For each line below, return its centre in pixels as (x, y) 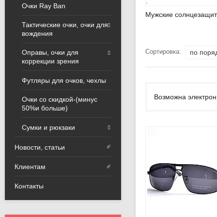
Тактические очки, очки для (65, 24)
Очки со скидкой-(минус (60, 100)
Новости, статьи (40, 147)
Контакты (29, 186)
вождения (37, 33)
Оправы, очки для (50, 52)
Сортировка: (164, 52)
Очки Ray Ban (44, 6)
